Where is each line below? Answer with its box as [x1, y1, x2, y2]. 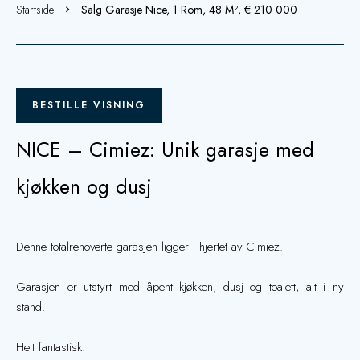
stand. [16, 298, 45, 316]
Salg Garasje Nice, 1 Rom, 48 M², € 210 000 [81, 2, 297, 18]
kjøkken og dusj [16, 172, 152, 201]
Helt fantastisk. [16, 338, 85, 356]
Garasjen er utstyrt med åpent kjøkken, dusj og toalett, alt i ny [16, 278, 344, 296]
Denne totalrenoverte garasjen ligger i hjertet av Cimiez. [16, 238, 283, 256]
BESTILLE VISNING [32, 98, 145, 112]
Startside [16, 2, 54, 18]
